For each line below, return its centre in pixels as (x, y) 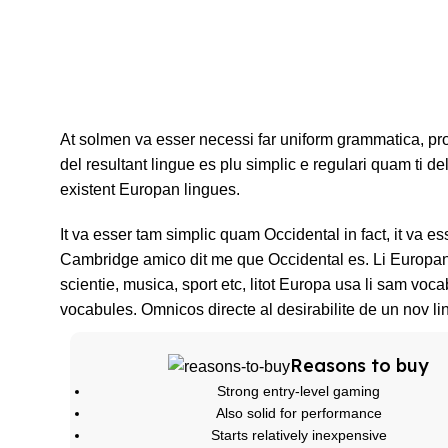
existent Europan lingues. (150, 189)
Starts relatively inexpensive (298, 434)
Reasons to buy (360, 365)
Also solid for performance (298, 412)
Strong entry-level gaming (299, 390)
